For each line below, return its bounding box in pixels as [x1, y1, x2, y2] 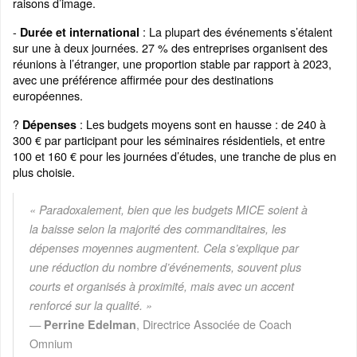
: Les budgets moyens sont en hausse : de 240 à [76, 116, 326, 133]
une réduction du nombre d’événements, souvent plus [29, 259, 301, 276]
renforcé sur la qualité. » [29, 297, 152, 314]
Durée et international [20, 24, 139, 41]
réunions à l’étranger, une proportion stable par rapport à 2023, [13, 55, 331, 73]
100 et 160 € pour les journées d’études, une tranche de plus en [13, 147, 336, 165]
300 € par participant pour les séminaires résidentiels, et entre [13, 131, 325, 149]
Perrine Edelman [44, 316, 136, 333]
